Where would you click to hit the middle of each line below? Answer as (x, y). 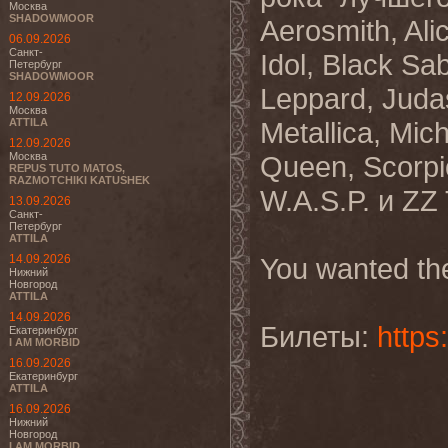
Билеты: (318, 336)
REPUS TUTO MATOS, (67, 168)
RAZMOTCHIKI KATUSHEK (79, 180)
